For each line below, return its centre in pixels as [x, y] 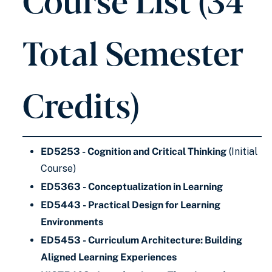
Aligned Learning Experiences [109, 257]
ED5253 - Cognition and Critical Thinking [134, 151]
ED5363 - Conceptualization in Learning [132, 187]
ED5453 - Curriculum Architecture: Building [141, 240]
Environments [72, 222]
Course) [58, 168]
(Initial [242, 151]
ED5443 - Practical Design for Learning [131, 205]
